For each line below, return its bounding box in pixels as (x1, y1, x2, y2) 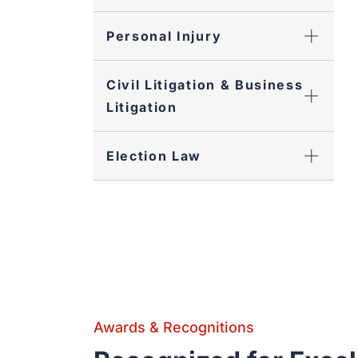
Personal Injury (106, 28, 222, 44)
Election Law (106, 148, 202, 164)
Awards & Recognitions (93, 319, 254, 336)
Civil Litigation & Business (106, 77, 304, 93)
